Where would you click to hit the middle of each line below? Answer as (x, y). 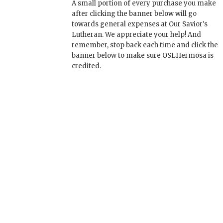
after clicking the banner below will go (134, 14)
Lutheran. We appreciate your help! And (136, 35)
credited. (86, 66)
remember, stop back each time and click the (145, 45)
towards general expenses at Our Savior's (140, 24)
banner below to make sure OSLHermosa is (143, 56)
